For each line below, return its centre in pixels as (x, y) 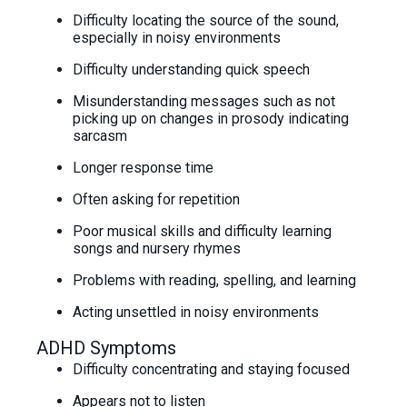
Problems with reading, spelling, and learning (214, 280)
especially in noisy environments (177, 38)
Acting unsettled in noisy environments (196, 312)
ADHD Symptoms (106, 348)
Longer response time (145, 168)
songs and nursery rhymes (157, 248)
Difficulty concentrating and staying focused (211, 369)
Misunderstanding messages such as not (204, 101)
